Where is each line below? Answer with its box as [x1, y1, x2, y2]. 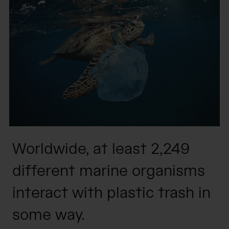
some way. [12, 205, 85, 225]
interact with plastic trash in [12, 184, 211, 203]
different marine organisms [12, 162, 205, 181]
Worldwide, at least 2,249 [12, 140, 190, 159]
